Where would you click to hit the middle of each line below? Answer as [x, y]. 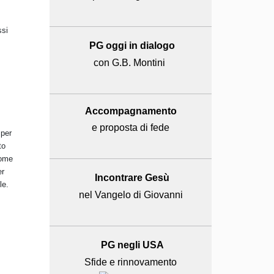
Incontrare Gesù [132, 178]
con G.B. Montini [131, 63]
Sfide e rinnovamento [131, 262]
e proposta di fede [131, 128]
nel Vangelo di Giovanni [131, 195]
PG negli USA [132, 245]
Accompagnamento [129, 111]
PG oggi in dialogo [132, 46]
